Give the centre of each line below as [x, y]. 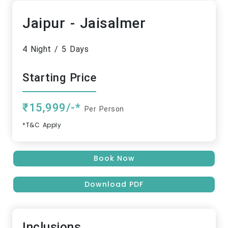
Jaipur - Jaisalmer [84, 23]
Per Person [104, 109]
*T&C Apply [42, 125]
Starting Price [59, 78]
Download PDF [114, 184]
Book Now [114, 159]
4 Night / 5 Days [55, 49]
